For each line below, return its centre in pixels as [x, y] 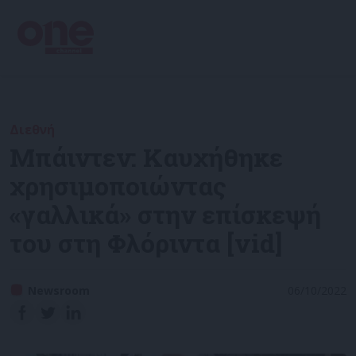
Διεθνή [32, 130]
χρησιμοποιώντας [118, 186]
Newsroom [59, 290]
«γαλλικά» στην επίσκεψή [165, 214]
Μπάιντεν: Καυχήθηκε [146, 157]
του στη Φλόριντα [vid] [146, 243]
